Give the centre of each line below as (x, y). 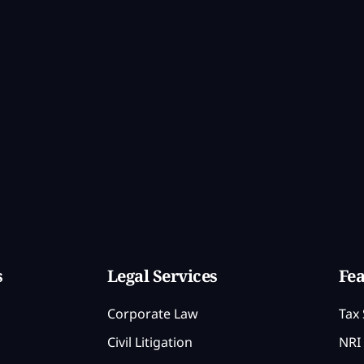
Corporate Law (153, 313)
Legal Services (162, 275)
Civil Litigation (150, 342)
